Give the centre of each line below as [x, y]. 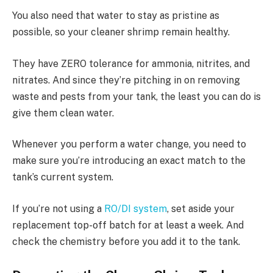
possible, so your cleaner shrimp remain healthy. [121, 32]
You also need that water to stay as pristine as [116, 16]
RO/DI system [136, 208]
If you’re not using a [58, 208]
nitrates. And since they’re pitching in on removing [126, 80]
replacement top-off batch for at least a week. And [128, 225]
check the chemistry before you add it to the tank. [126, 241]
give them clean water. [63, 113]
